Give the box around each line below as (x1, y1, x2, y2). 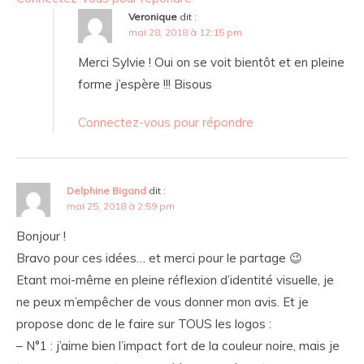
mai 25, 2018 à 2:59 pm (67, 200, 175, 213)
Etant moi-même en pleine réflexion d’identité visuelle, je (16, 272, 334, 288)
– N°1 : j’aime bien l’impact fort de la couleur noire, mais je (16, 338, 340, 354)
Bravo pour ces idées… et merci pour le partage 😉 (16, 250, 302, 266)
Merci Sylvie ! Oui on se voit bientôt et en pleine (78, 54, 344, 71)
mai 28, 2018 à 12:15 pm (128, 26, 242, 39)
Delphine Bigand (67, 184, 146, 197)
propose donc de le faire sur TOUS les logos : (16, 316, 271, 332)
